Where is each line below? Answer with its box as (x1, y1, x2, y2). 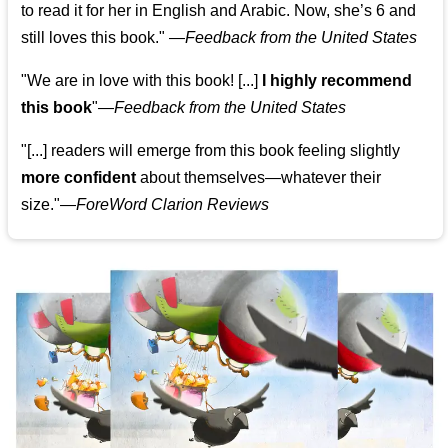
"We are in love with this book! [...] (21, 72, 263, 90)
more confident (21, 169, 137, 187)
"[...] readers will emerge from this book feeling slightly (21, 142, 401, 160)
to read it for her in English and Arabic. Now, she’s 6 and (21, 2, 417, 20)
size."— (21, 196, 77, 214)
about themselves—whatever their (136, 169, 382, 187)
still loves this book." (21, 29, 166, 47)
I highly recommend (262, 72, 413, 90)
